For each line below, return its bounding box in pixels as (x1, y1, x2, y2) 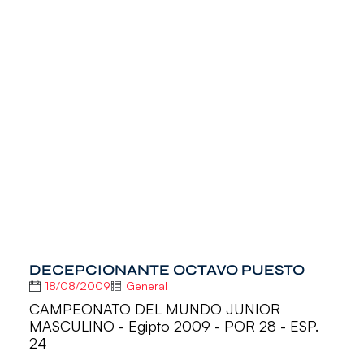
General (125, 279, 167, 293)
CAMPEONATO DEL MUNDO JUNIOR (28, 299, 280, 318)
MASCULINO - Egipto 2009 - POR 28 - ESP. (28, 316, 318, 335)
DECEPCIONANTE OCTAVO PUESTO (28, 261, 305, 279)
